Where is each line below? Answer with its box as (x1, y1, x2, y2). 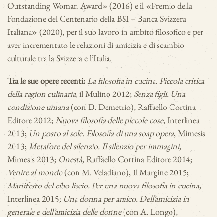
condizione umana (7, 101, 71, 112)
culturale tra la (7, 52, 56, 63)
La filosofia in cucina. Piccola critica (87, 75, 204, 86)
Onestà (58, 154, 82, 165)
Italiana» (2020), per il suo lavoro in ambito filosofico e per (7, 26, 203, 37)
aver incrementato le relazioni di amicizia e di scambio (7, 39, 184, 50)
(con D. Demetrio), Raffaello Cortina (71, 101, 196, 112)
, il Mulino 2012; (76, 88, 134, 99)
